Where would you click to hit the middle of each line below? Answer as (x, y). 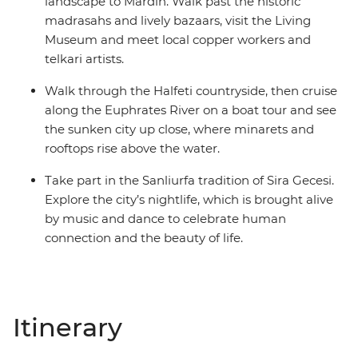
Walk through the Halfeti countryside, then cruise (191, 91)
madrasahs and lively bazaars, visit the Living (178, 21)
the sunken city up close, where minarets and (179, 129)
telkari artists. (84, 59)
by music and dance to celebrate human (165, 219)
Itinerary (68, 328)
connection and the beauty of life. (144, 238)
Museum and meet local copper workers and (178, 40)
